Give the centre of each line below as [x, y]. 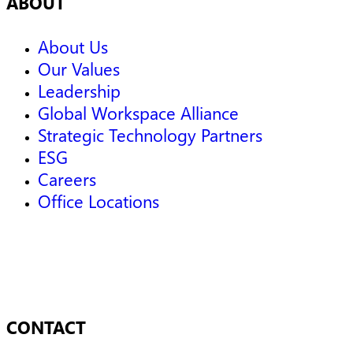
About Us [73, 47]
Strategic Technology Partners [150, 135]
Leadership [79, 91]
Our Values [79, 69]
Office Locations [98, 201]
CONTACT [46, 327]
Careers [67, 179]
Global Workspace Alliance [138, 113]
